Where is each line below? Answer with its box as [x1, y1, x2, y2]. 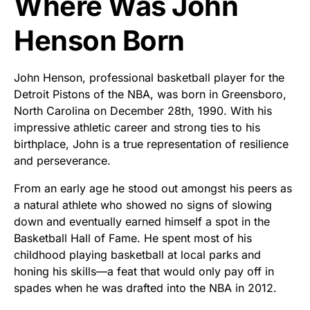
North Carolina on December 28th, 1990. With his [14, 104, 272, 118]
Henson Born [14, 24, 185, 58]
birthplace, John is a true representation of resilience [14, 137, 289, 152]
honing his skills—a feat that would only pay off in [14, 264, 274, 279]
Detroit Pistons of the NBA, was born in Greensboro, [14, 87, 286, 102]
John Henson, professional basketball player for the [14, 71, 284, 85]
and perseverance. [14, 154, 111, 168]
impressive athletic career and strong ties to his [14, 120, 260, 135]
